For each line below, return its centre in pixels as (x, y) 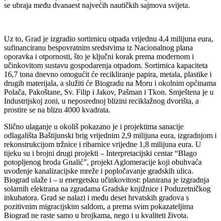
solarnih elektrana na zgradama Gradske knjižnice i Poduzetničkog (107, 188)
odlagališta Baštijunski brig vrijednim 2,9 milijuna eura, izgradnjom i (110, 135)
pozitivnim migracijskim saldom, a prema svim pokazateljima (99, 206)
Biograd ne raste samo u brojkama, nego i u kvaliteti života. (96, 215)
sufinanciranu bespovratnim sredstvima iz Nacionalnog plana (98, 47)
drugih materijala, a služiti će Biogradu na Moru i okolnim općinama (110, 83)
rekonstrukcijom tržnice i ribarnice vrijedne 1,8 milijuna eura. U (103, 144)
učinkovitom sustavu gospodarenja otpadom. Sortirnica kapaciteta (106, 65)
